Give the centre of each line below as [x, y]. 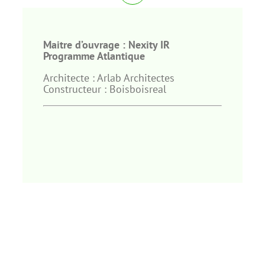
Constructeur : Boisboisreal [105, 89]
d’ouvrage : [102, 44]
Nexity [143, 44]
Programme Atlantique [94, 56]
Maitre [59, 44]
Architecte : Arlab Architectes [109, 77]
